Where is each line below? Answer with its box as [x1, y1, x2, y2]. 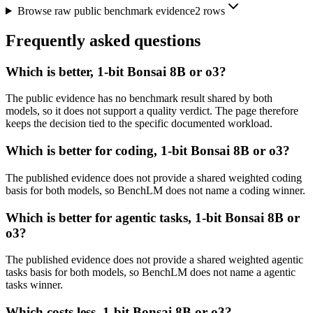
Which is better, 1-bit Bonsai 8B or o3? [6, 64, 226, 79]
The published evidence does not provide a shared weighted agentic [6, 254, 303, 266]
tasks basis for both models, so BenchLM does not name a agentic [6, 266, 296, 279]
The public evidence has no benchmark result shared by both [6, 92, 272, 105]
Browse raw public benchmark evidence [17, 4, 195, 17]
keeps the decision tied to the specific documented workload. [6, 117, 272, 130]
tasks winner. [6, 279, 63, 291]
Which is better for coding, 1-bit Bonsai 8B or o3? [6, 143, 290, 159]
